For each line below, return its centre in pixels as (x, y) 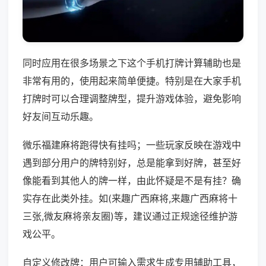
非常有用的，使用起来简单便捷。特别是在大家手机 (132, 81)
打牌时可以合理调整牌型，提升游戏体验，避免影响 (132, 99)
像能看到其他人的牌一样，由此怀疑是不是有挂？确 (132, 181)
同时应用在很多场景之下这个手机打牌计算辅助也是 (132, 63)
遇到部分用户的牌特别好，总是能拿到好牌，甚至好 (132, 163)
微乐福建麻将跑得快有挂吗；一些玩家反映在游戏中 (132, 145)
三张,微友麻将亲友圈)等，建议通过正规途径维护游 (130, 216)
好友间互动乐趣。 (61, 117)
